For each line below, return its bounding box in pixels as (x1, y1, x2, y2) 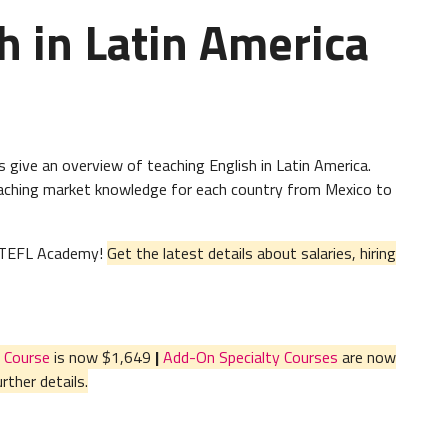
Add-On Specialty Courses (163, 344, 338, 369)
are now (338, 344, 396, 369)
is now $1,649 (50, 344, 151, 369)
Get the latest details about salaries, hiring (107, 240, 396, 265)
